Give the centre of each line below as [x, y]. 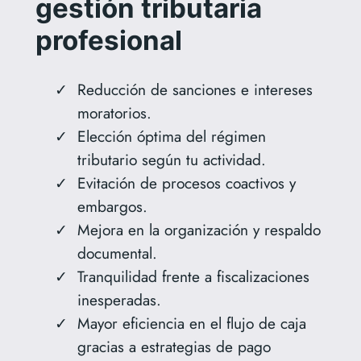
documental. [117, 253]
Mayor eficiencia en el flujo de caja [191, 324]
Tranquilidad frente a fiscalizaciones [193, 277]
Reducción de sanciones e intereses [195, 90]
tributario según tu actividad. [171, 160]
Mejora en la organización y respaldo [199, 230]
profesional [108, 40]
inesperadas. [119, 300]
